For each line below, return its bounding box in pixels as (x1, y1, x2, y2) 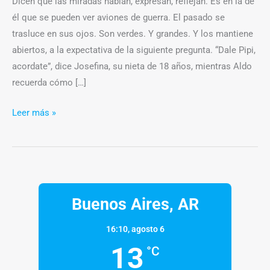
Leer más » (12, 107, 56, 118)
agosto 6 (131, 224, 165, 234)
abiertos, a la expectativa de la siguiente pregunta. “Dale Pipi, (12, 45, 256, 56)
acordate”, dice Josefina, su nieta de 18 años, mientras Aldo (12, 61, 252, 72)
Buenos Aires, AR (71, 194, 199, 214)
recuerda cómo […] (12, 77, 86, 89)
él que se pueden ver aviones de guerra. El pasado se (12, 12, 225, 24)
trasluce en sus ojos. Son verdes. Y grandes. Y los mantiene (12, 28, 253, 40)
